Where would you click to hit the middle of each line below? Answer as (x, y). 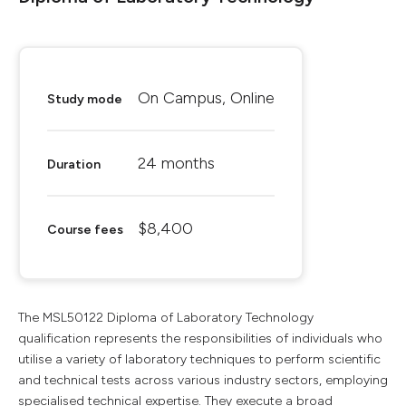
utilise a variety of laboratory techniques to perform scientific (199, 359)
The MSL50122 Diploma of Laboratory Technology (166, 318)
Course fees (85, 230)
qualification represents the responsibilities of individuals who (200, 338)
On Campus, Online (206, 98)
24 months (176, 163)
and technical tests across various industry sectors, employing (203, 380)
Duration (74, 164)
